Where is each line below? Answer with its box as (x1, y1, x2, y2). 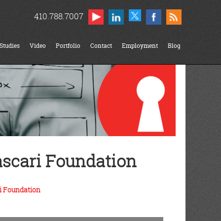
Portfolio (56, 41, 80, 50)
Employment (122, 41, 158, 50)
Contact (90, 41, 112, 50)
